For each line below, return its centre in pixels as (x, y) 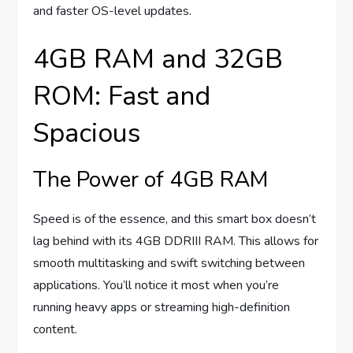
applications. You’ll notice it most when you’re (156, 285)
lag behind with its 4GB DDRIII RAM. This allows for (176, 241)
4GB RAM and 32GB (158, 59)
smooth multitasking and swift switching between (169, 263)
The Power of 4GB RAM (151, 179)
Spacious (87, 133)
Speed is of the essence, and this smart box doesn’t (175, 219)
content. (56, 329)
